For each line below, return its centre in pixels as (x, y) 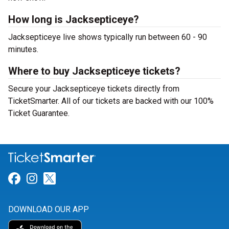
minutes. (23, 50)
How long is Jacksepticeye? (74, 20)
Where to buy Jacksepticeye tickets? (94, 71)
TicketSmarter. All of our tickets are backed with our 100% (111, 101)
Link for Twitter (97, 179)
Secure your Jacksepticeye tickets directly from (94, 89)
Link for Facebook (69, 179)
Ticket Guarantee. (39, 113)
